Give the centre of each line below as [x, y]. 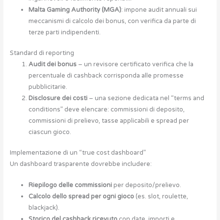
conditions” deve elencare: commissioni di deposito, [106, 109]
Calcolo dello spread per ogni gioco [81, 197]
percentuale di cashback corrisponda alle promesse [106, 75]
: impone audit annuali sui [159, 10]
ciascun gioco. [50, 132]
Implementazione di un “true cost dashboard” [78, 153]
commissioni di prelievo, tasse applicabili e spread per [109, 121]
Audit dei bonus [52, 64]
